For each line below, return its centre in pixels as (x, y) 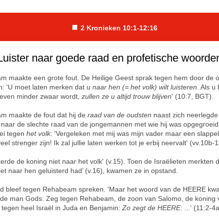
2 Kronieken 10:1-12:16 (119, 28)
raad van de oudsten (120, 115)
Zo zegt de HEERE (151, 208)
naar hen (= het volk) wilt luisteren (145, 87)
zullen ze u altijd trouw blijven (127, 96)
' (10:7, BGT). (193, 96)
